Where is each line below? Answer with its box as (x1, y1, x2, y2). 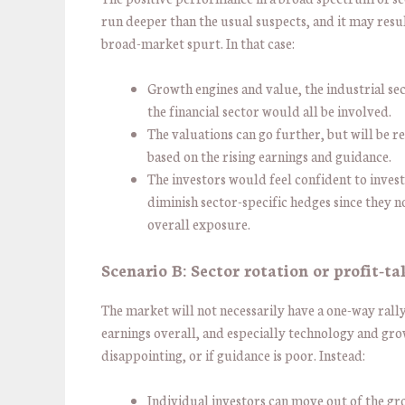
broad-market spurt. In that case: (101, 33, 297, 52)
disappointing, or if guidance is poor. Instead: (101, 344, 368, 364)
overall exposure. (147, 214, 253, 234)
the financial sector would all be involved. (147, 101, 394, 121)
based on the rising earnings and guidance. (147, 146, 394, 166)
